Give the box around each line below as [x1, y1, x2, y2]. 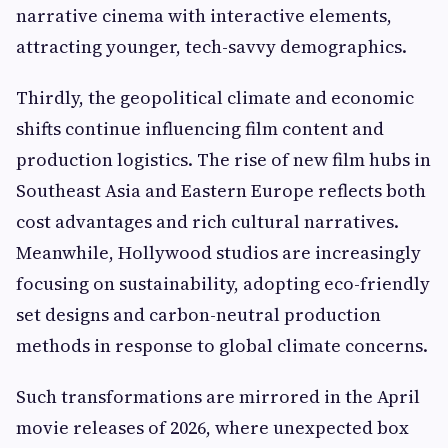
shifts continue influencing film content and [16, 116, 384, 141]
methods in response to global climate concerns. [16, 333, 428, 358]
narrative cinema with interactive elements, [16, 3, 392, 28]
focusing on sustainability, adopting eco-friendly [16, 271, 430, 296]
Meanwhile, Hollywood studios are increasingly [16, 240, 421, 265]
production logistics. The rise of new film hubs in [16, 147, 431, 172]
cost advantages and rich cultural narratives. [16, 209, 399, 234]
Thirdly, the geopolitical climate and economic [16, 85, 414, 110]
